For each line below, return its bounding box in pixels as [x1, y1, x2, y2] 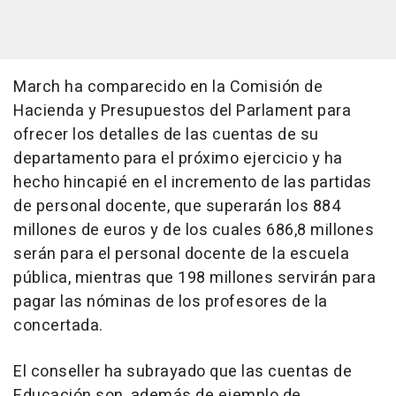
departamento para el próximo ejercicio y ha [13, 146, 343, 171]
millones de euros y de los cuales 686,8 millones [13, 217, 374, 242]
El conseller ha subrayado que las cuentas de [13, 359, 352, 384]
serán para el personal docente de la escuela [13, 241, 349, 266]
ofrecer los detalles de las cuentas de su [13, 122, 319, 147]
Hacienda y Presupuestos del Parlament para [13, 98, 351, 123]
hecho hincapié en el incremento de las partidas [13, 170, 372, 194]
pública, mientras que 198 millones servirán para [13, 265, 376, 290]
